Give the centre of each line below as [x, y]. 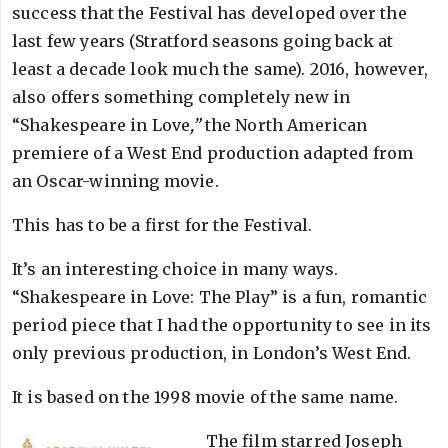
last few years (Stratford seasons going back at [203, 41]
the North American [284, 125]
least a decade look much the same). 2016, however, [220, 69]
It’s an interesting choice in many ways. [175, 269]
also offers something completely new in [181, 97]
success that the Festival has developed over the [209, 13]
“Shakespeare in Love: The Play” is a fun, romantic [220, 297]
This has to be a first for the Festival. [162, 225]
